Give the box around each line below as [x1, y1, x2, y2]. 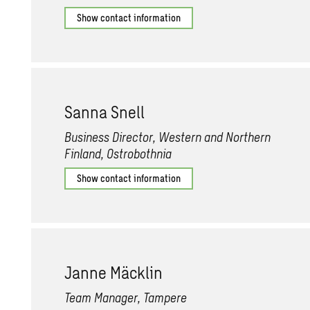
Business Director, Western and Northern [64, 129, 271, 145]
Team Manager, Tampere [64, 290, 188, 305]
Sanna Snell [64, 102, 145, 122]
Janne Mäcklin [64, 262, 163, 282]
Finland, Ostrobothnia [64, 146, 172, 161]
